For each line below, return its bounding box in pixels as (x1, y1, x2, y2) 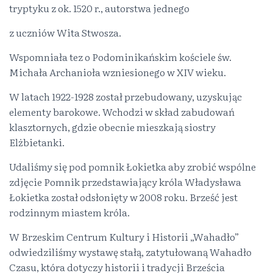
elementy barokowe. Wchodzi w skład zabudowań (9, 104, 235, 119)
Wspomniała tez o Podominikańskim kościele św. (9, 49, 232, 64)
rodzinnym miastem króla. (9, 205, 130, 219)
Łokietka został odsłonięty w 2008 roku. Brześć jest (9, 190, 238, 204)
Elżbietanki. (9, 135, 65, 149)
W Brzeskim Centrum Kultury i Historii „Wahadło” (9, 229, 239, 244)
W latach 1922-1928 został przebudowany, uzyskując (9, 89, 242, 104)
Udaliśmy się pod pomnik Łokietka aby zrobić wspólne (9, 159, 256, 174)
